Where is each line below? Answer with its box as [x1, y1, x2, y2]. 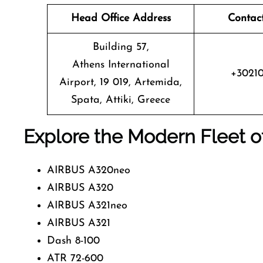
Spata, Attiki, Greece [71, 95, 170, 106]
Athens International [72, 59, 170, 70]
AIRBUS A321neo [47, 200, 127, 211]
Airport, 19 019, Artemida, [59, 77, 182, 88]
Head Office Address [70, 13, 171, 24]
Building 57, [92, 42, 149, 53]
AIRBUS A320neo [47, 165, 130, 176]
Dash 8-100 [47, 235, 100, 247]
